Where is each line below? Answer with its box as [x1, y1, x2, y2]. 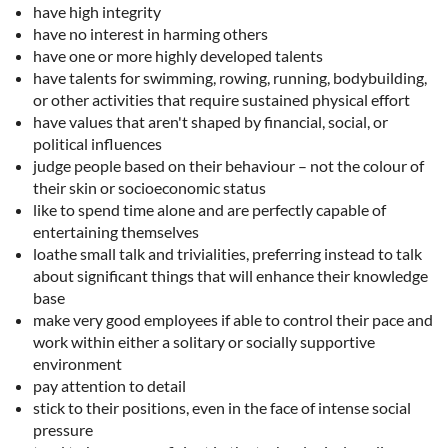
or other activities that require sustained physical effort [33, 90, 410, 110]
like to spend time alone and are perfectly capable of [33, 200, 386, 220]
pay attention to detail [33, 376, 186, 396]
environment [33, 354, 122, 374]
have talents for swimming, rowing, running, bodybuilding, [33, 68, 427, 88]
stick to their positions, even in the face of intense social [33, 398, 411, 418]
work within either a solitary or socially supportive [33, 332, 375, 352]
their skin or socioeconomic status [33, 178, 266, 198]
